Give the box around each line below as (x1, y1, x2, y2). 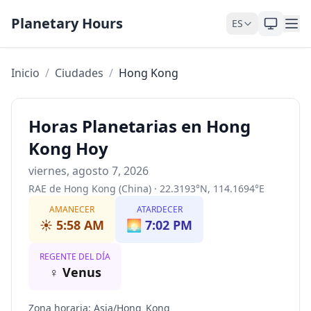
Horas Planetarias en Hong (28, 115, 251, 137)
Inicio (11, 65, 40, 81)
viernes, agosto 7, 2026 (28, 163, 149, 178)
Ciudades (55, 65, 103, 81)
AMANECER (49, 203, 94, 215)
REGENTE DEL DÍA (40, 251, 110, 262)
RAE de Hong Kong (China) (28, 182, 151, 195)
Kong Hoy (28, 137, 108, 160)
